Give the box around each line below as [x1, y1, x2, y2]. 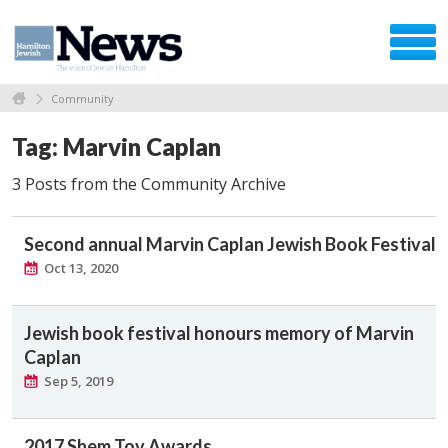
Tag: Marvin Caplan [12, 131, 221, 161]
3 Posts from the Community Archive [12, 172, 286, 195]
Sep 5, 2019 [44, 371, 113, 390]
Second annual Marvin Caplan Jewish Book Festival [24, 232, 436, 255]
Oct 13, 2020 [44, 258, 118, 277]
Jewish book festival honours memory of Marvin [24, 321, 414, 344]
